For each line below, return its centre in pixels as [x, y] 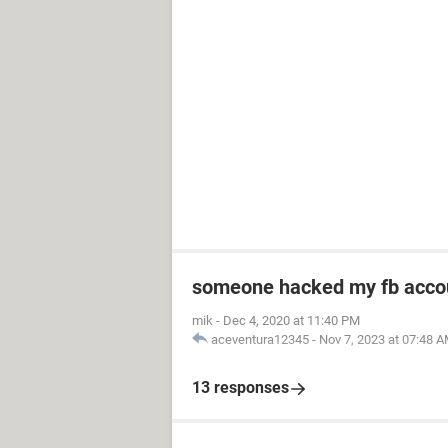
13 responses [240, 387]
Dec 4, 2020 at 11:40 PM [291, 320]
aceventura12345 [260, 339]
